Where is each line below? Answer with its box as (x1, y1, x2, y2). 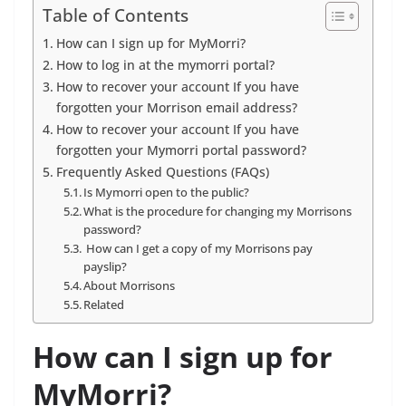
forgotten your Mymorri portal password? (55, 141, 306, 159)
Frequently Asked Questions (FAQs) (55, 163, 269, 180)
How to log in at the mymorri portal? (55, 56, 275, 73)
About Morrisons (83, 277, 176, 294)
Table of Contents (43, 3, 188, 28)
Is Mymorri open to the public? (83, 184, 250, 200)
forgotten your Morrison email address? (55, 99, 297, 116)
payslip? (83, 258, 128, 275)
